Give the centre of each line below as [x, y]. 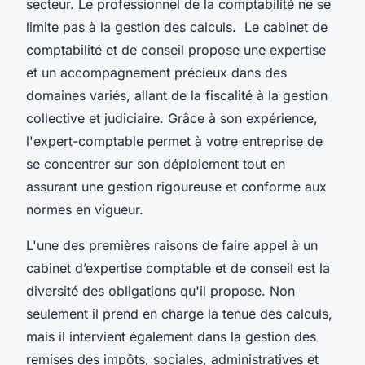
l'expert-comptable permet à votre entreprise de [174, 141]
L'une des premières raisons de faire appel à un [172, 245]
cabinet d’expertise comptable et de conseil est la [178, 268]
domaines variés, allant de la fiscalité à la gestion [177, 95]
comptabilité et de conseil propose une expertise [176, 49]
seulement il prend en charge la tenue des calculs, [179, 313]
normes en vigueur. [85, 209]
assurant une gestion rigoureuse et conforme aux [176, 186]
